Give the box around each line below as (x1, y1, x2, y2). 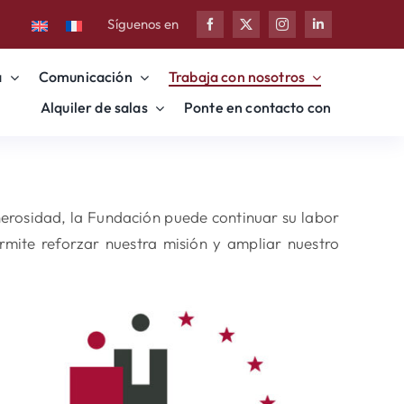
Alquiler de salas (41, 98, 148, 117)
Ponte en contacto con (183, 98, 332, 117)
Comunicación (38, 68, 133, 87)
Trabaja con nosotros (168, 68, 306, 87)
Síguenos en (107, 15, 179, 32)
